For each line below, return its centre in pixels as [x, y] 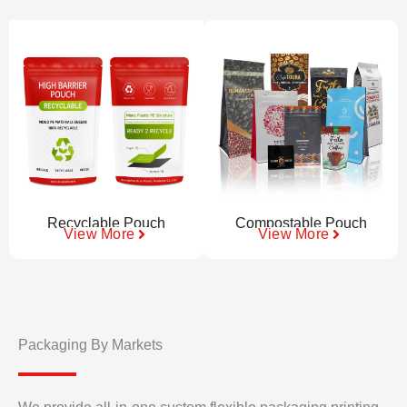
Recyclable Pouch [106, 223]
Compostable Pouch [301, 223]
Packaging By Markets [90, 344]
